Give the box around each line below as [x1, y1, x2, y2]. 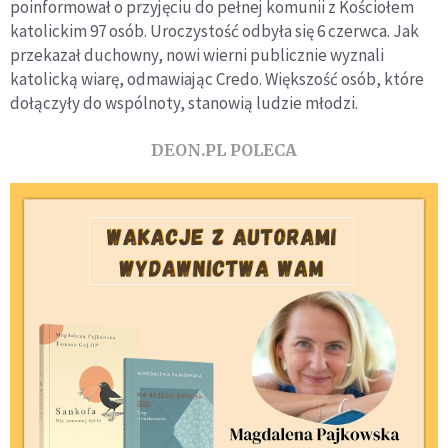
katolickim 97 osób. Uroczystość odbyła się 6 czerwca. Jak [10, 20, 419, 43]
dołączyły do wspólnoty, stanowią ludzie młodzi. [10, 92, 358, 115]
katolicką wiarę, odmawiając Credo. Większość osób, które [10, 68, 424, 91]
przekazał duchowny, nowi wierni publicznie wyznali [10, 44, 384, 67]
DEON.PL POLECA [151, 140, 297, 161]
